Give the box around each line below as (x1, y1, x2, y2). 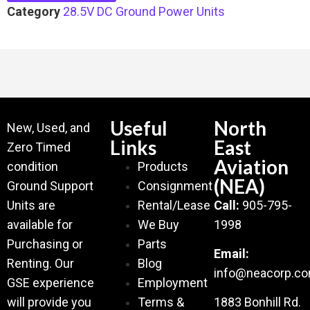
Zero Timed (7, 139, 71, 154)
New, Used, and (7, 120, 90, 135)
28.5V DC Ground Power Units (63, 3, 225, 19)
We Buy (138, 217, 180, 232)
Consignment (138, 178, 213, 193)
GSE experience (7, 275, 94, 290)
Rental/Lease (138, 197, 211, 212)
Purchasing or (7, 236, 83, 251)
